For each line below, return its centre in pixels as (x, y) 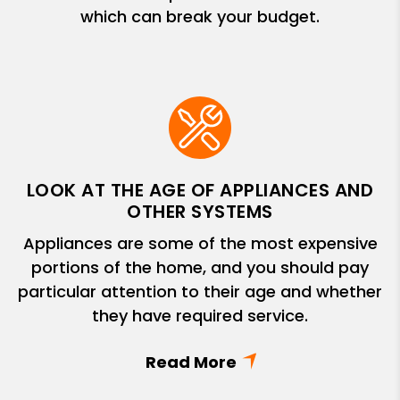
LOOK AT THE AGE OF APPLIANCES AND (200, 190)
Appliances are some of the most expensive (200, 243)
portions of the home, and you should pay (200, 267)
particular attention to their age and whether (200, 292)
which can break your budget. (200, 17)
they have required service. (200, 316)
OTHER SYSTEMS (200, 212)
